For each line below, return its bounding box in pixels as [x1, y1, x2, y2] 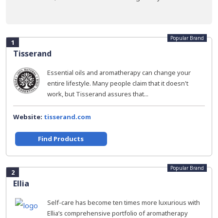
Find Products [38, 134, 84, 143]
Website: [13, 112, 44, 121]
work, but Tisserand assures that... [47, 90, 148, 98]
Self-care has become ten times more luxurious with [47, 198, 200, 207]
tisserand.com [44, 112, 91, 121]
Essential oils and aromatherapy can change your [47, 68, 191, 77]
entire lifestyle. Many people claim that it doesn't [47, 79, 188, 88]
